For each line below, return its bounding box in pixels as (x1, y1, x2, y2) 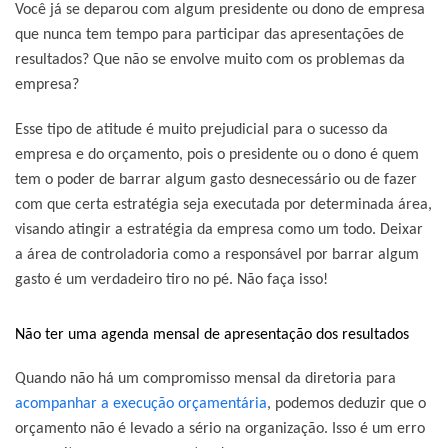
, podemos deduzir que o (267, 395, 426, 412)
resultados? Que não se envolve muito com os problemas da (15, 51, 405, 68)
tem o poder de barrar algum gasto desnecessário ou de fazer (15, 171, 417, 188)
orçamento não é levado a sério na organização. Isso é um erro (15, 420, 425, 437)
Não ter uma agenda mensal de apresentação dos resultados (15, 326, 409, 343)
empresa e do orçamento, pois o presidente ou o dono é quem (15, 146, 419, 163)
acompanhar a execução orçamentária (15, 395, 267, 412)
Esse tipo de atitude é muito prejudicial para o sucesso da (15, 121, 388, 138)
